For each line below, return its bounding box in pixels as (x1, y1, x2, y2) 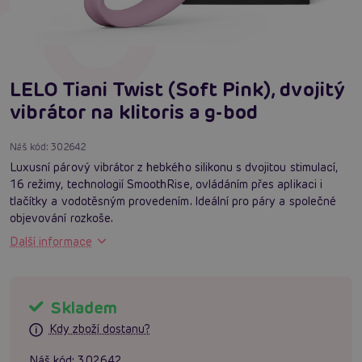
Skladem (47, 297, 117, 318)
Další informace (10, 234, 92, 249)
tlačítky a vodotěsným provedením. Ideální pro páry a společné (10, 193, 336, 208)
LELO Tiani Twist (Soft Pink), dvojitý (10, 76, 345, 102)
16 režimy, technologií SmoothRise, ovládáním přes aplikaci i (10, 176, 322, 192)
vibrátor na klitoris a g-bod (10, 99, 259, 124)
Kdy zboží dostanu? (48, 322, 150, 337)
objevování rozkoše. (10, 210, 113, 225)
